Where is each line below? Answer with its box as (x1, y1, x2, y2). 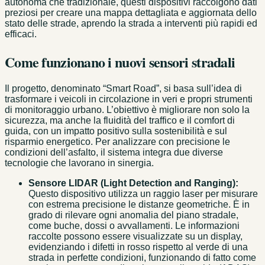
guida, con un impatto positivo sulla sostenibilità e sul (5, 126, 227, 137)
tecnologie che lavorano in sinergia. (5, 158, 154, 169)
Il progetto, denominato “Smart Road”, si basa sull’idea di (5, 83, 242, 94)
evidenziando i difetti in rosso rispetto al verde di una (28, 242, 248, 253)
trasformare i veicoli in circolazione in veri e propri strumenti (5, 94, 253, 105)
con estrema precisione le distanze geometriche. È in (28, 199, 250, 210)
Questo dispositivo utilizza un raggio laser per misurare (28, 189, 258, 199)
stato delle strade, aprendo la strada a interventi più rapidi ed (5, 18, 257, 28)
